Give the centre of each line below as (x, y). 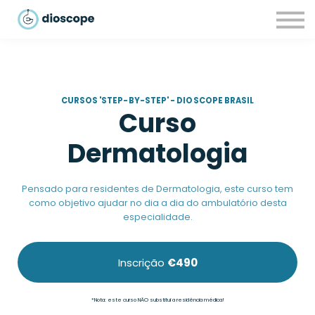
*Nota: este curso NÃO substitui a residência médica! (157, 300)
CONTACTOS (157, 60)
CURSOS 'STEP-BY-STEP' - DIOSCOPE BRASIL (157, 101)
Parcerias (154, 36)
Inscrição (141, 263)
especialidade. (157, 217)
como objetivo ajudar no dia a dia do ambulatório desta (157, 203)
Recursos (154, 12)
